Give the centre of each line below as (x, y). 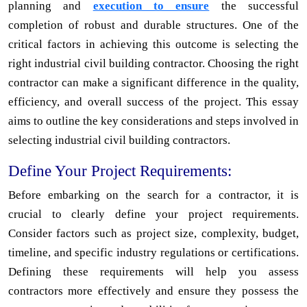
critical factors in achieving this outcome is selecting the (153, 44)
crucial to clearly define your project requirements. (153, 214)
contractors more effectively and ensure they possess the (153, 291)
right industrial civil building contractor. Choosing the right (153, 63)
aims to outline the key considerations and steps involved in (153, 121)
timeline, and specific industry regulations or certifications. (153, 252)
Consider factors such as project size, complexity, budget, (153, 233)
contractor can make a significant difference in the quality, (153, 82)
